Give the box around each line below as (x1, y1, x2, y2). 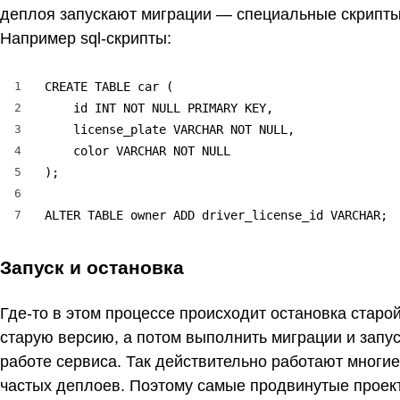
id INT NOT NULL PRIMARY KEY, (45, 101, 273, 116)
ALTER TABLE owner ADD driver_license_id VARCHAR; (45, 208, 387, 223)
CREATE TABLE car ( (45, 79, 173, 95)
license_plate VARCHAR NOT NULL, (45, 122, 295, 137)
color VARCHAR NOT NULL (45, 144, 230, 159)
